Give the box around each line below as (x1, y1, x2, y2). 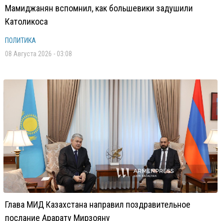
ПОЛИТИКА (5, 37, 36, 44)
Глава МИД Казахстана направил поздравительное (5, 199, 190, 210)
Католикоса (5, 16, 48, 27)
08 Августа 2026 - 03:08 (5, 50, 72, 58)
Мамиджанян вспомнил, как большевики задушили (5, 3, 193, 13)
